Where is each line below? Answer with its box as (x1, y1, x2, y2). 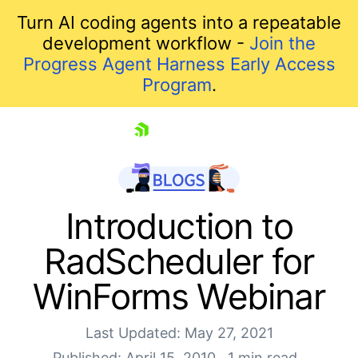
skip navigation (16, 140, 129, 159)
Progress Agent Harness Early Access (22, 54, 336, 74)
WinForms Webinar (33, 274, 325, 318)
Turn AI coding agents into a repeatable (17, 12, 341, 33)
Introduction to (65, 204, 293, 248)
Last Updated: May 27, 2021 (85, 324, 273, 341)
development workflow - (42, 33, 249, 54)
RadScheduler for (44, 239, 314, 283)
